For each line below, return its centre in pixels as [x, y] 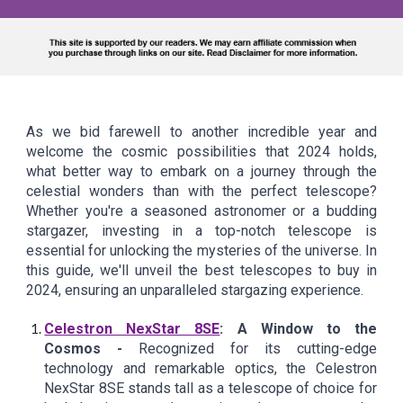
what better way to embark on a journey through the [201, 171]
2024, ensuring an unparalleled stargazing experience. [195, 290]
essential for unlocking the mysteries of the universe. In [201, 251]
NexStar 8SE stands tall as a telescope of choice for [210, 388]
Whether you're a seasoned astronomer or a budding [201, 211]
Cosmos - [92, 349]
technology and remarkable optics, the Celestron [210, 368]
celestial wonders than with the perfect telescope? [201, 191]
